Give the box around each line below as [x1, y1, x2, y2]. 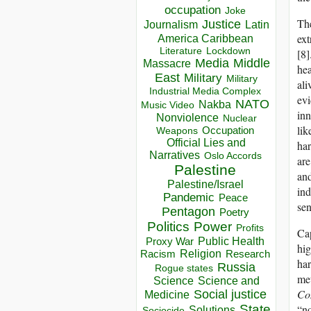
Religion [180, 248, 221, 260]
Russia [217, 260, 255, 275]
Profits [235, 223, 264, 234]
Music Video [141, 100, 194, 111]
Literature [160, 46, 202, 57]
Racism [140, 248, 176, 260]
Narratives [149, 149, 200, 162]
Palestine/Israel [167, 178, 244, 191]
